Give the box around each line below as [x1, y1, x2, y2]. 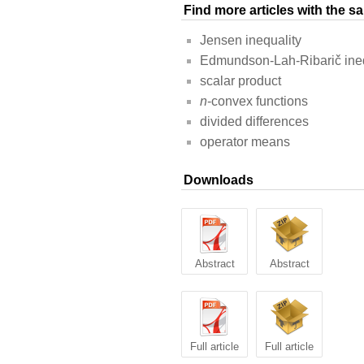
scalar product [200, 74, 281, 89]
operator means [200, 135, 290, 149]
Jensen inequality [200, 33, 301, 48]
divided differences [200, 115, 309, 129]
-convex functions [207, 94, 308, 109]
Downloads [184, 173, 253, 188]
